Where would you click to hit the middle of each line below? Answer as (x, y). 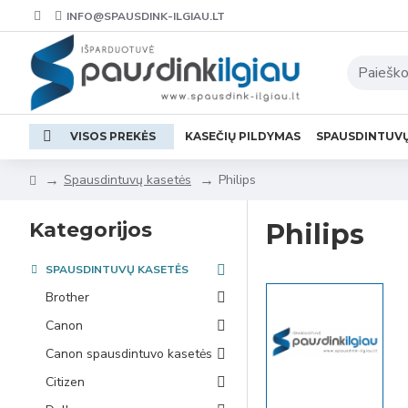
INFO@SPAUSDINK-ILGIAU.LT (146, 16)
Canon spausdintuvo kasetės (129, 354)
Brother (67, 297)
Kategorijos (91, 230)
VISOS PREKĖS (113, 136)
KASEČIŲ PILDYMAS (243, 136)
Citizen (65, 382)
